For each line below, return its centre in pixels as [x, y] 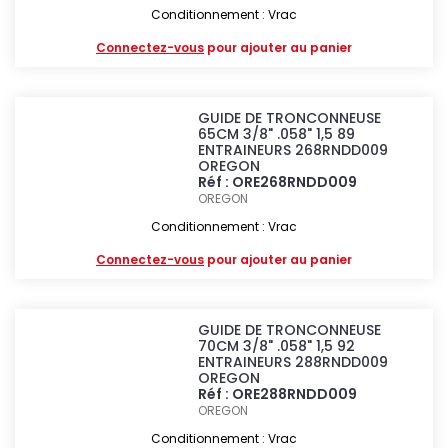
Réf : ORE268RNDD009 [278, 182]
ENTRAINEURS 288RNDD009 [293, 362]
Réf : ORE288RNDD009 [278, 394]
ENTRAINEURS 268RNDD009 [293, 150]
